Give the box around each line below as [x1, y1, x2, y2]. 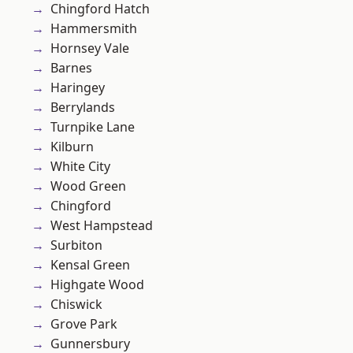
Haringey [50, 79, 105, 97]
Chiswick [50, 295, 102, 314]
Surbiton [50, 236, 102, 255]
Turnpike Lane [50, 118, 135, 136]
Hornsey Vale [50, 39, 129, 58]
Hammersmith [50, 20, 137, 38]
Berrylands [50, 98, 115, 117]
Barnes [50, 59, 92, 77]
